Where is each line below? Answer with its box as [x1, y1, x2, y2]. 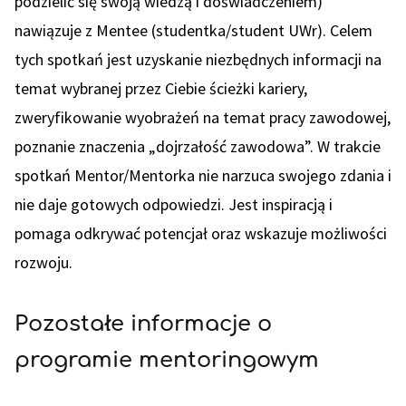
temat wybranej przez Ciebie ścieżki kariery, [14, 78, 307, 99]
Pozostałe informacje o [14, 312, 272, 336]
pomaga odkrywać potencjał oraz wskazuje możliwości [14, 223, 387, 244]
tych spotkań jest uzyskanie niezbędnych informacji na [14, 49, 382, 70]
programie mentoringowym [14, 348, 319, 372]
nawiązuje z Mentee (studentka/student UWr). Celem [14, 20, 372, 41]
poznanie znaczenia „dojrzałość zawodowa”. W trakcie [14, 136, 381, 157]
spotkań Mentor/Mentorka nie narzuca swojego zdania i [14, 165, 391, 186]
